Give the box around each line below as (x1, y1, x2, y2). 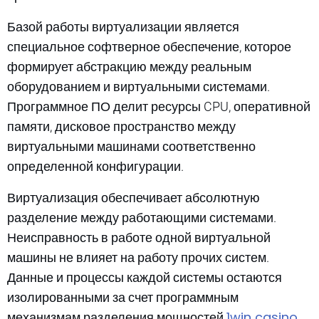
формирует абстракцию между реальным (7, 58, 251, 74)
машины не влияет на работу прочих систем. (7, 249, 269, 265)
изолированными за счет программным (7, 289, 239, 305)
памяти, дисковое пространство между (7, 118, 236, 134)
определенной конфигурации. (7, 158, 184, 174)
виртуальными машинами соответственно (7, 138, 256, 154)
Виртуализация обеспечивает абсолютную (7, 189, 260, 205)
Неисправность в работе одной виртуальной (7, 229, 271, 245)
